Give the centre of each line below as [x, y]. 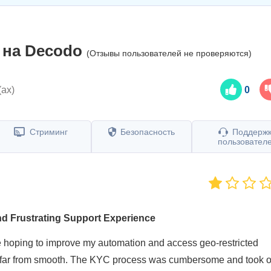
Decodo [54, 51]
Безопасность [146, 132]
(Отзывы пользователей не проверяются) [169, 53]
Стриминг [48, 132]
